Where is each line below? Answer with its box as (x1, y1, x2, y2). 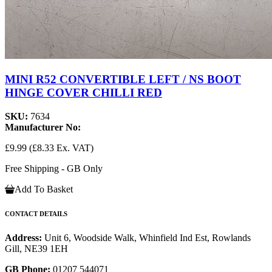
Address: (5, 232, 44, 243)
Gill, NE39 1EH (5, 243, 68, 254)
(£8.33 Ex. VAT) (29, 142, 93, 153)
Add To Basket (15, 183, 73, 194)
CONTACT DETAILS (5, 209, 67, 217)
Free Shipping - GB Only (5, 163, 103, 174)
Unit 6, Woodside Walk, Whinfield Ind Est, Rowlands (44, 232, 251, 243)
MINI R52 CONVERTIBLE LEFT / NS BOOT (5, 73, 241, 86)
